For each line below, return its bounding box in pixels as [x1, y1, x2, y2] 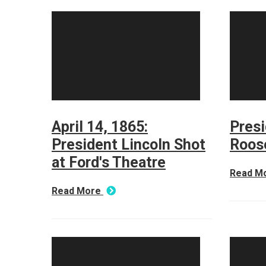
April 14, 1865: [52, 118, 148, 135]
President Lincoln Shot [52, 136, 205, 153]
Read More [52, 185, 103, 197]
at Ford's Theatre [52, 154, 166, 171]
